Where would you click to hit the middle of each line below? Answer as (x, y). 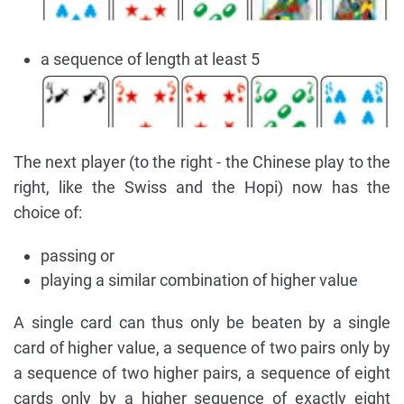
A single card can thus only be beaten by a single (202, 323)
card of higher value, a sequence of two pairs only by (202, 348)
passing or (78, 256)
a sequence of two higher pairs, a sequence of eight (202, 373)
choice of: (48, 213)
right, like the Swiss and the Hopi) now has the (202, 188)
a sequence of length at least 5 (150, 60)
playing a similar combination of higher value (199, 280)
